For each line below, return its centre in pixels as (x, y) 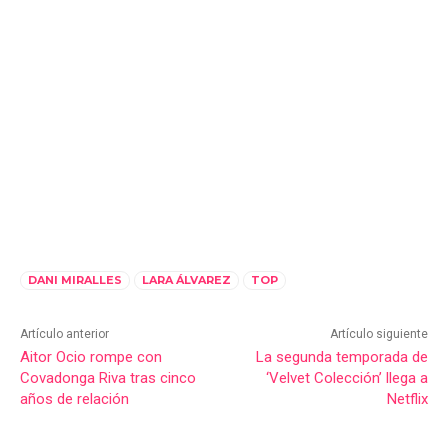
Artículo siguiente (378, 334)
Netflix (407, 399)
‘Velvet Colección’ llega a (346, 378)
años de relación (74, 399)
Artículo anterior (64, 334)
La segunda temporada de (341, 357)
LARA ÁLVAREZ (186, 280)
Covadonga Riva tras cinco (108, 378)
